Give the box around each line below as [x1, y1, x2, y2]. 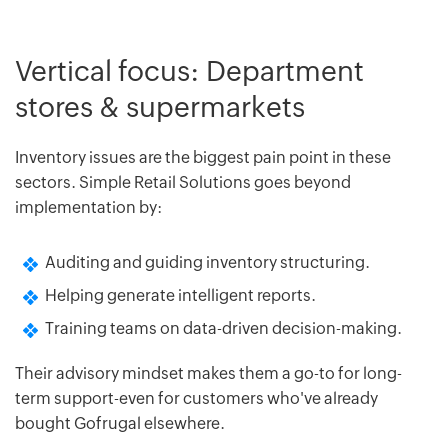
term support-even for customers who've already [15, 388, 378, 408]
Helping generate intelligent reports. [45, 285, 316, 305]
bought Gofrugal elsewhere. [15, 413, 225, 433]
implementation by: [15, 197, 162, 217]
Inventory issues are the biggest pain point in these [15, 147, 391, 167]
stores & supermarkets [15, 90, 305, 123]
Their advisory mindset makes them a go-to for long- [15, 363, 402, 383]
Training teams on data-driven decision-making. [45, 318, 402, 338]
